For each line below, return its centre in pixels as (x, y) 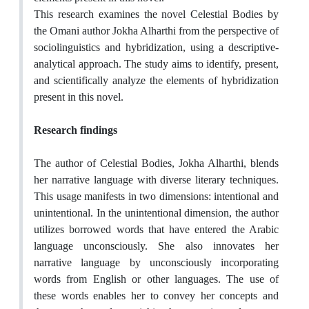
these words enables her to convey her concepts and (156, 296)
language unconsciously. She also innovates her (156, 246)
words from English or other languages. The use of (156, 279)
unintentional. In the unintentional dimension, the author (156, 213)
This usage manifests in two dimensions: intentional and (156, 197)
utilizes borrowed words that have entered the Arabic (156, 230)
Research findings (76, 130)
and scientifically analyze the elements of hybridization (156, 81)
